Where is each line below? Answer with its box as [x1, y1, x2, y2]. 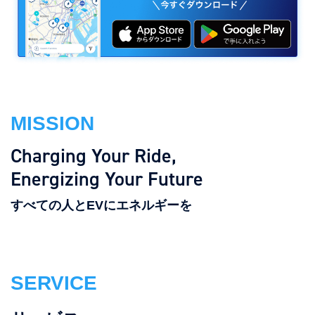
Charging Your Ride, [11, 142, 176, 169]
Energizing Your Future [11, 165, 203, 192]
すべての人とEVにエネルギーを [11, 198, 192, 212]
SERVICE [11, 271, 97, 294]
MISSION [11, 112, 94, 134]
